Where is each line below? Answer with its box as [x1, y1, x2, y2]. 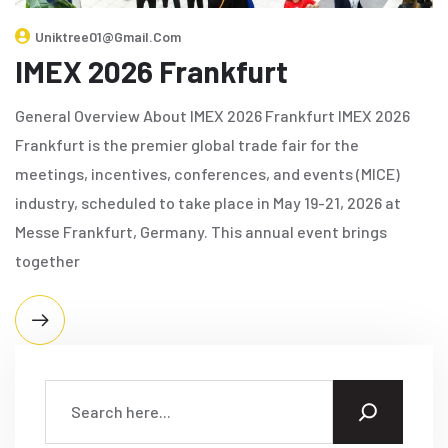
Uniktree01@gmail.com [35, 27, 181, 45]
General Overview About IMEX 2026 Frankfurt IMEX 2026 [15, 105, 410, 125]
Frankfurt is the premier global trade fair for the [15, 134, 359, 154]
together [15, 250, 80, 270]
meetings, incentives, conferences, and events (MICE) [15, 163, 400, 183]
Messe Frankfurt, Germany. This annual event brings [15, 221, 387, 241]
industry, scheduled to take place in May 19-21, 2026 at [15, 192, 401, 212]
